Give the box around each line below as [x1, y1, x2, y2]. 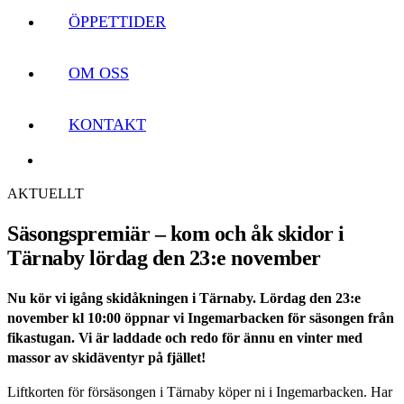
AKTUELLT [7, 186, 84, 201]
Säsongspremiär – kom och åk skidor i [7, 221, 344, 245]
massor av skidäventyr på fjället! [7, 349, 209, 365]
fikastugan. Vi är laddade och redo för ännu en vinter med [7, 329, 363, 345]
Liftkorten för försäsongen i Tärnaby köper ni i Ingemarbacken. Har [7, 383, 392, 399]
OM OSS [69, 64, 129, 82]
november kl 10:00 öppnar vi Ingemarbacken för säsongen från [7, 309, 394, 326]
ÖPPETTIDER [69, 13, 166, 31]
